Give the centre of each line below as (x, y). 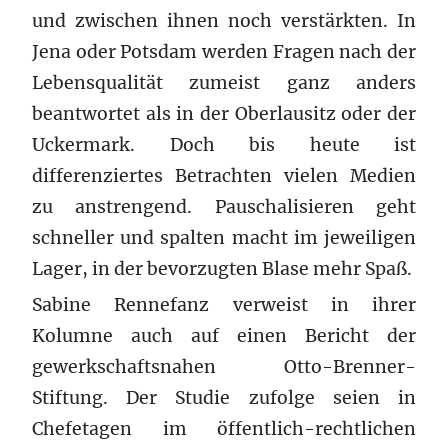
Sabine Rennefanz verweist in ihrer (224, 304)
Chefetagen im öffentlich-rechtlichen (224, 428)
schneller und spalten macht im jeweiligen (224, 237)
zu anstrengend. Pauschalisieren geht (224, 206)
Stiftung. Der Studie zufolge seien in (224, 397)
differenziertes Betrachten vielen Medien (224, 175)
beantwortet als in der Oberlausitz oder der (224, 113)
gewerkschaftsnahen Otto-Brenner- (224, 366)
